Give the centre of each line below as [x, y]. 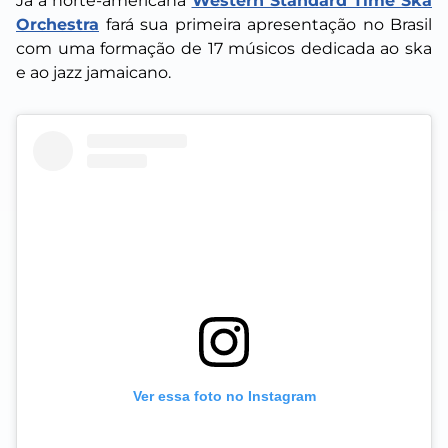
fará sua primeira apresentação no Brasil [265, 25]
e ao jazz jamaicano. [93, 73]
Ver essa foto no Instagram [224, 395]
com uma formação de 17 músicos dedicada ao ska [224, 49]
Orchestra [57, 25]
